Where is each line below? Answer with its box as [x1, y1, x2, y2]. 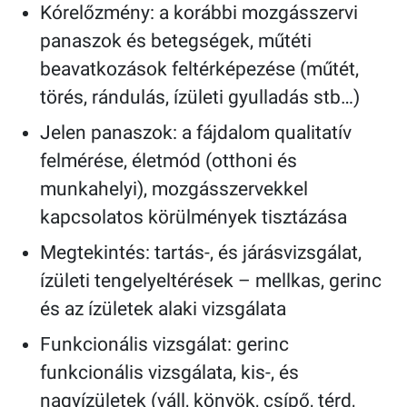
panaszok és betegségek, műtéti [40, 30, 312, 53]
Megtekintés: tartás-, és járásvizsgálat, [40, 242, 362, 264]
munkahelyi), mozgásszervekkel [40, 178, 308, 201]
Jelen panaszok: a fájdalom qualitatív [40, 122, 352, 144]
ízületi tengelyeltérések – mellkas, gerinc [40, 270, 382, 293]
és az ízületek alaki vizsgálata [40, 298, 286, 321]
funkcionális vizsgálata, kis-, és [40, 362, 299, 384]
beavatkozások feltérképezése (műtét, [40, 58, 359, 81]
